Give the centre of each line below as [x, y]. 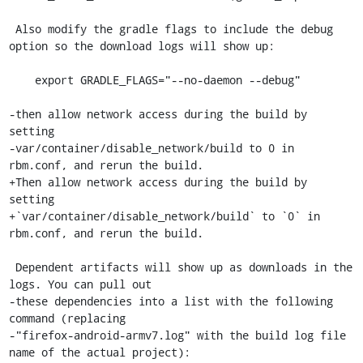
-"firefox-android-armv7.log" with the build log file [177, 335]
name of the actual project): [99, 352]
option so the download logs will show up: [141, 46]
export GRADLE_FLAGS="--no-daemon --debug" [21, 80]
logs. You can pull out [80, 284]
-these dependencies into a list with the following [171, 301]
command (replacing [67, 318]
